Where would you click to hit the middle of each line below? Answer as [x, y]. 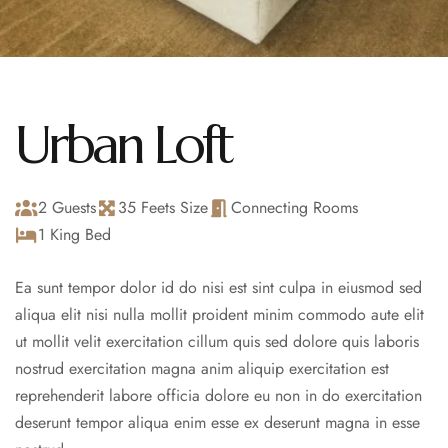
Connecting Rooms [294, 207]
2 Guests [66, 207]
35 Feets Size [163, 207]
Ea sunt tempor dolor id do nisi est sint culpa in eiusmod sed [218, 287]
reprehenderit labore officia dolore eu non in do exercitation [218, 395]
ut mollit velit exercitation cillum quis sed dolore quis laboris [217, 341]
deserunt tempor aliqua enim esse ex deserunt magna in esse [217, 422]
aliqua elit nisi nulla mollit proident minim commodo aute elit [219, 314]
